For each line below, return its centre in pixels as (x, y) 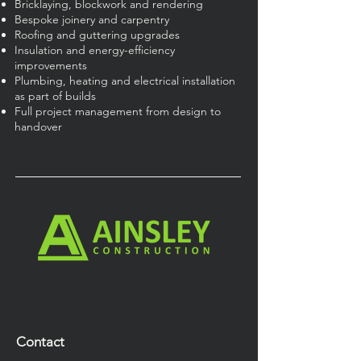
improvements (51, 65)
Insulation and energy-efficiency (95, 50)
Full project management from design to (118, 111)
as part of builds (55, 96)
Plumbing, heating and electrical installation (125, 81)
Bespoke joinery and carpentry (92, 19)
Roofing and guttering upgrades (97, 35)
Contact (40, 342)
